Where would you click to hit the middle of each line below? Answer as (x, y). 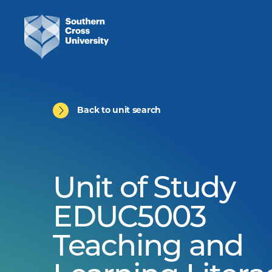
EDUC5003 (130, 219)
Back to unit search (119, 110)
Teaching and (148, 248)
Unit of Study (144, 190)
